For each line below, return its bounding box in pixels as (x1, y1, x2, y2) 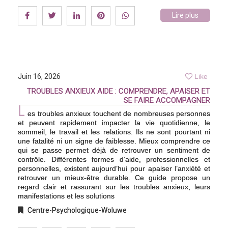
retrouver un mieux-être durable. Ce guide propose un (18, 173, 210, 182)
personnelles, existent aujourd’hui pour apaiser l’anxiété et (18, 164, 210, 173)
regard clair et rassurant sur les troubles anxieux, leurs (18, 182, 210, 191)
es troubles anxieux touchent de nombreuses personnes (27, 109, 210, 118)
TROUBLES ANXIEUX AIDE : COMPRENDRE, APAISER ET (27, 86, 210, 96)
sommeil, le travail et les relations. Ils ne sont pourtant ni (18, 127, 210, 136)
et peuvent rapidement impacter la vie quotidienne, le (18, 118, 210, 127)
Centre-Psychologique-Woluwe (26, 206, 127, 214)
